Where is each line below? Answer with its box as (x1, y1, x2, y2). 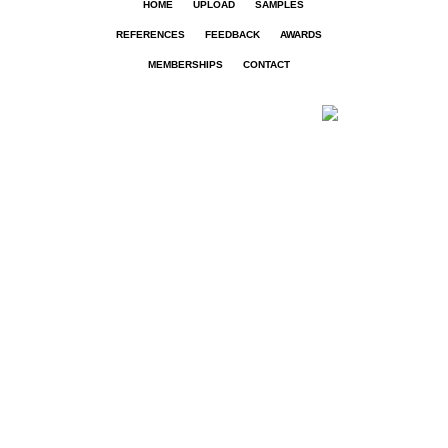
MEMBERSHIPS (147, 59, 223, 71)
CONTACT (242, 59, 290, 71)
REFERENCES (115, 29, 185, 41)
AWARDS (279, 29, 322, 41)
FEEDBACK (204, 29, 260, 41)
